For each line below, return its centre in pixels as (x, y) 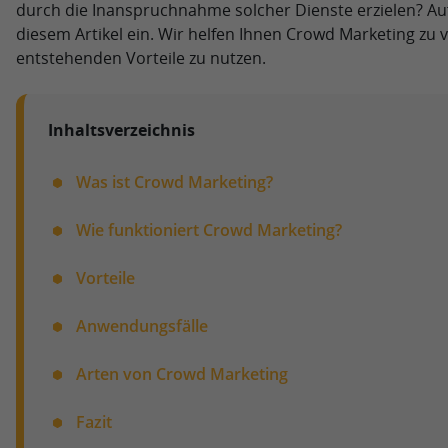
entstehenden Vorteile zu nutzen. (140, 57)
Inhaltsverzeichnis (121, 129)
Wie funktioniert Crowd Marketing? (208, 229)
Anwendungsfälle (141, 325)
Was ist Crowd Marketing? (174, 181)
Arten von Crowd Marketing (181, 373)
